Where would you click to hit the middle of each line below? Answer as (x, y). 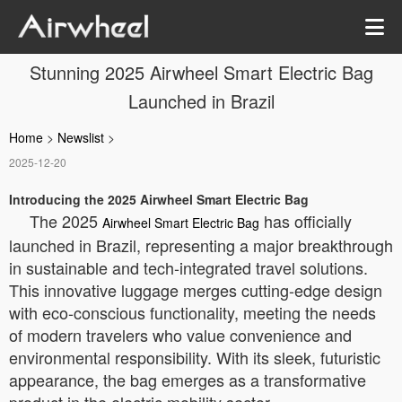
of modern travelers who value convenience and (180, 335)
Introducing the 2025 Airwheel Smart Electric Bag (159, 199)
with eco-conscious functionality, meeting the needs (192, 312)
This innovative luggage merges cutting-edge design (196, 290)
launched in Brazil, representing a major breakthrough (201, 245)
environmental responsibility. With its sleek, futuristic (195, 357)
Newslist (81, 137)
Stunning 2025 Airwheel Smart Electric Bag (201, 72)
